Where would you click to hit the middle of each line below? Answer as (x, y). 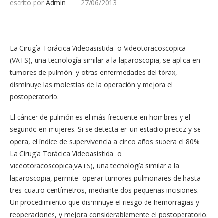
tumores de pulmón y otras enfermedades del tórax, (93, 72)
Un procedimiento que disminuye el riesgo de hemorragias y (104, 202)
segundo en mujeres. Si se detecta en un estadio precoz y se (105, 129)
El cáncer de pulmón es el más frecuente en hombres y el (100, 117)
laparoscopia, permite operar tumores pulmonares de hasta (105, 178)
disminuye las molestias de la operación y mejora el (91, 84)
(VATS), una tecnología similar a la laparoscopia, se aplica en (105, 60)
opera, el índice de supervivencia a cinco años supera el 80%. (105, 141)
